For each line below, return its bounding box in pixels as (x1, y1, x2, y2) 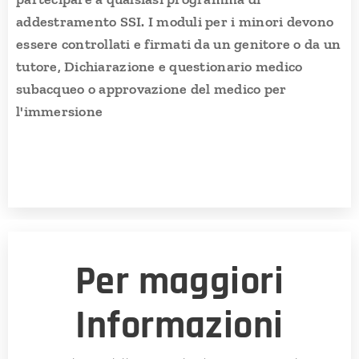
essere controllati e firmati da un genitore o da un (16, 34, 341, 53)
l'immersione (16, 102, 103, 120)
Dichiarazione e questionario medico (64, 57, 303, 75)
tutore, (16, 57, 65, 75)
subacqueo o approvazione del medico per (16, 79, 287, 98)
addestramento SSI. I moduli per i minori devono (16, 12, 334, 30)
